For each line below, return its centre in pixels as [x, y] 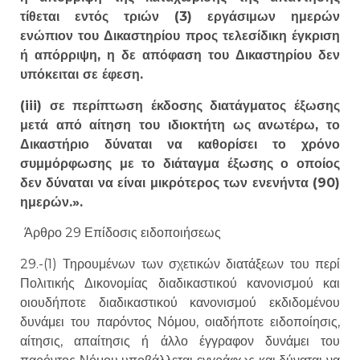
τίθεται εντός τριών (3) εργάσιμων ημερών [180, 17]
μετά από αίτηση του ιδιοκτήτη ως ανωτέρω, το [180, 125]
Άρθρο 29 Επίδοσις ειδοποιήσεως [123, 233]
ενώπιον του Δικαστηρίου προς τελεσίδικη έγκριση [180, 36]
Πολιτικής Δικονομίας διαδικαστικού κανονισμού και [180, 283]
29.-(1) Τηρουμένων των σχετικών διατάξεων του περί [180, 264]
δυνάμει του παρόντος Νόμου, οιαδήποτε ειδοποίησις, [180, 321]
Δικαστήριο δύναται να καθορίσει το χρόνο [180, 144]
